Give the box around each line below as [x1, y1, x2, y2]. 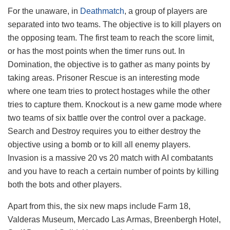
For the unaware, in [8, 7, 80, 16]
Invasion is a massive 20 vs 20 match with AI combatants [8, 154, 213, 163]
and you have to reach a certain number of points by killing [8, 167, 219, 176]
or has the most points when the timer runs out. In [8, 47, 185, 56]
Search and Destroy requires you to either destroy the [8, 127, 201, 136]
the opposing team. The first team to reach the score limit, [8, 33, 214, 43]
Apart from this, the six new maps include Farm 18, [8, 202, 190, 211]
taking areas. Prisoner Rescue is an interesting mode [8, 73, 200, 83]
